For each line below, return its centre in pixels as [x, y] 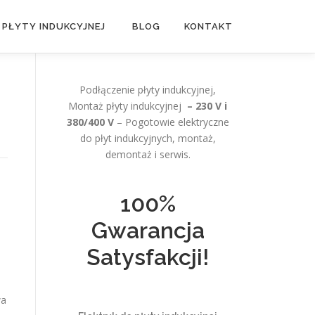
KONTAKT [208, 26]
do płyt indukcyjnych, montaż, [148, 138]
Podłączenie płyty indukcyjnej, [148, 90]
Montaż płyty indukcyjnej [128, 106]
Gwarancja [148, 230]
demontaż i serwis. [148, 154]
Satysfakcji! [148, 257]
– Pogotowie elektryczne [171, 122]
